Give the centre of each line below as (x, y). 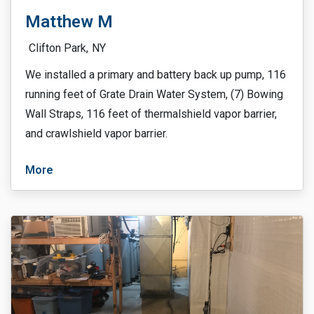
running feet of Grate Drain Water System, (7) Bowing (154, 94)
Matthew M (69, 22)
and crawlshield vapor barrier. (96, 134)
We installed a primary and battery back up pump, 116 (156, 75)
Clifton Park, (59, 48)
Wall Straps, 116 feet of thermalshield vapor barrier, (151, 114)
